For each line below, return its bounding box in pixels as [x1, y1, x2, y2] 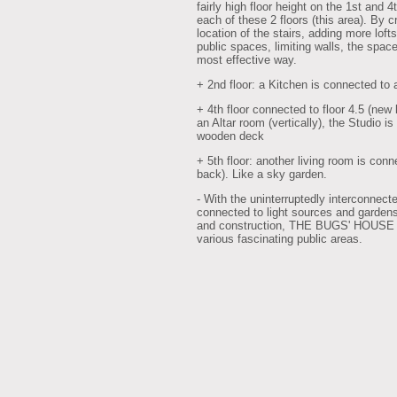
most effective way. [197, 53, 297, 67]
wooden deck [197, 129, 264, 144]
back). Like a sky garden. [197, 167, 327, 182]
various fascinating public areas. [197, 232, 362, 246]
